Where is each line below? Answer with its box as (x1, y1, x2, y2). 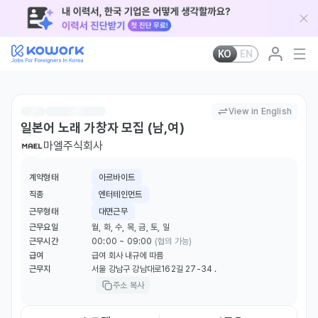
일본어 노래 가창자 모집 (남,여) (21, 120, 185, 135)
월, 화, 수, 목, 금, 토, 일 (92, 222, 170, 232)
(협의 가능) (154, 236, 192, 246)
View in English (229, 106, 292, 116)
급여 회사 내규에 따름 (92, 251, 164, 261)
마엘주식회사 (43, 139, 103, 153)
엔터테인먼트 (99, 190, 143, 199)
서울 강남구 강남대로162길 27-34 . (92, 263, 217, 274)
